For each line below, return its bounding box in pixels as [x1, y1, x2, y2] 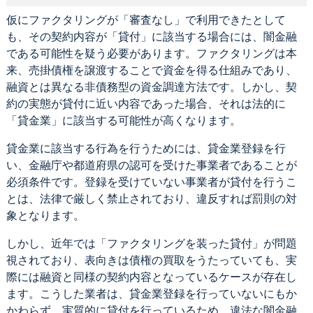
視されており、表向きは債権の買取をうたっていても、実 [6, 254, 297, 266]
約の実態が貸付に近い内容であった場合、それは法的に [6, 97, 286, 110]
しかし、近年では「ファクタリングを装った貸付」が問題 [6, 237, 297, 249]
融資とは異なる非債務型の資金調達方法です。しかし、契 [6, 80, 297, 93]
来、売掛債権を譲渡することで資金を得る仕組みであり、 [6, 64, 297, 76]
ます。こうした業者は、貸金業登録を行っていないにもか [6, 287, 297, 300]
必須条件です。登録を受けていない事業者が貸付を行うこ [6, 175, 297, 188]
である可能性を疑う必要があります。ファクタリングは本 [6, 47, 297, 59]
